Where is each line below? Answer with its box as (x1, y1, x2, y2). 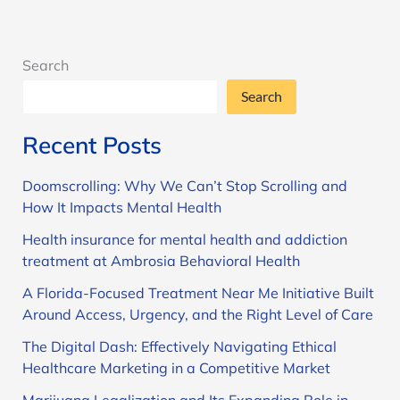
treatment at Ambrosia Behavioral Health (21, 251, 300, 270)
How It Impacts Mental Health (21, 197, 221, 216)
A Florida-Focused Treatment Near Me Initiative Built (21, 283, 374, 302)
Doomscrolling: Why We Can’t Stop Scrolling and (21, 176, 347, 195)
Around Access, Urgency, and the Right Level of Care (21, 304, 373, 323)
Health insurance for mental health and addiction (21, 229, 347, 248)
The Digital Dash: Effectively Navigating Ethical (21, 337, 337, 355)
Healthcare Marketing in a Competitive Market (21, 358, 330, 377)
